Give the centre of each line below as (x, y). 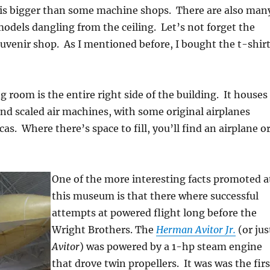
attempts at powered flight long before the (154, 213)
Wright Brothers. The (104, 230)
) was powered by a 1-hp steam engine (171, 246)
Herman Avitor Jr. (196, 230)
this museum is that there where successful (155, 196)
